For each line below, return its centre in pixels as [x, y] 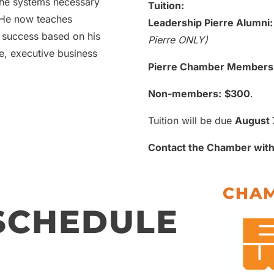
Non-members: [185, 94]
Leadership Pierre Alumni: [210, 23]
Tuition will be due [191, 121]
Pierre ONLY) [178, 40]
